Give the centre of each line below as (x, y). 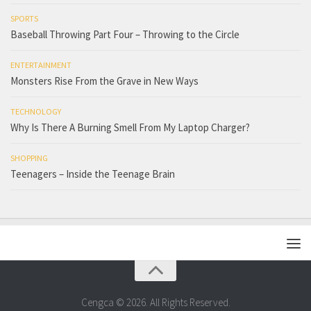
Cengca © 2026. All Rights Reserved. (155, 303)
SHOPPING (29, 158)
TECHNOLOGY (36, 112)
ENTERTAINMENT (41, 65)
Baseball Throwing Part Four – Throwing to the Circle (125, 35)
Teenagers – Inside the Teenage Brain (93, 174)
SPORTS (24, 19)
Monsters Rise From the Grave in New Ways (104, 81)
